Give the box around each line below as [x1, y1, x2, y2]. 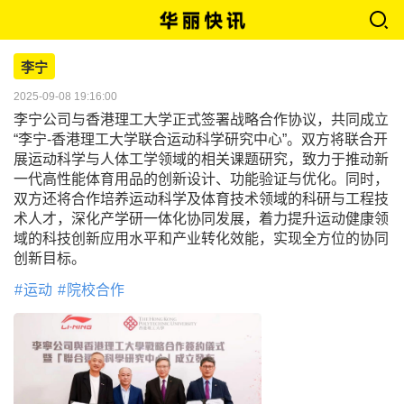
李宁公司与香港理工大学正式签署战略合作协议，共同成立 [14, 112, 389, 127]
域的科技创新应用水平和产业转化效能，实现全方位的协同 [14, 231, 389, 246]
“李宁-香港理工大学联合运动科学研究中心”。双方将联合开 [14, 132, 388, 147]
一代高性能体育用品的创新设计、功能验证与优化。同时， [14, 171, 389, 187]
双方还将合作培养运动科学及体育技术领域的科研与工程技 [14, 191, 389, 207]
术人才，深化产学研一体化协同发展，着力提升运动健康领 [14, 211, 389, 226]
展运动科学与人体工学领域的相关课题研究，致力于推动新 [14, 151, 389, 167]
